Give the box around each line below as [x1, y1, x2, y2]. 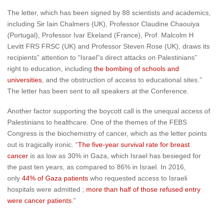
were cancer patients [7, 197, 72, 205]
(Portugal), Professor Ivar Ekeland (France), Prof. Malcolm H [7, 31, 194, 39]
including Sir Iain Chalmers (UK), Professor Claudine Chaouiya [7, 20, 200, 28]
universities [7, 76, 42, 84]
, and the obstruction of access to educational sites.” [42, 76, 202, 84]
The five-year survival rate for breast [78, 141, 190, 149]
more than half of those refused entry [86, 185, 200, 194]
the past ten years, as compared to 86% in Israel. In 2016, [7, 163, 186, 171]
